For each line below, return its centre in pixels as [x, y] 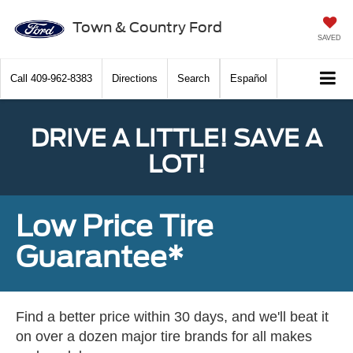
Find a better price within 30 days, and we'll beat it [172, 317]
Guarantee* [100, 257]
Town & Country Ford [147, 27]
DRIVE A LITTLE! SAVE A [176, 138]
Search [193, 79]
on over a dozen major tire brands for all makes [164, 337]
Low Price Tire [115, 227]
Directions [135, 79]
